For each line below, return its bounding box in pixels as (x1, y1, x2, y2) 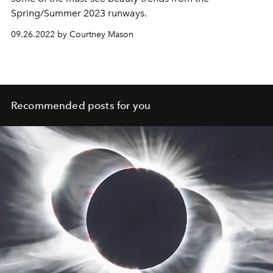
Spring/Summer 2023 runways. (11, 7, 147, 19)
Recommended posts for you (11, 99, 151, 112)
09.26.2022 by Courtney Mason (11, 29, 133, 40)
